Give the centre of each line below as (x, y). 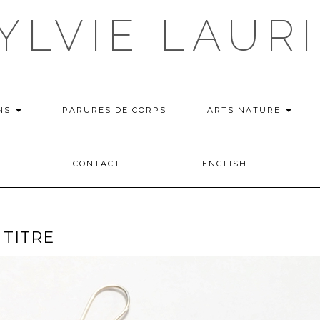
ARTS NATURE (245, 110)
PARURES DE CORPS (114, 110)
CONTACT (97, 164)
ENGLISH (225, 164)
